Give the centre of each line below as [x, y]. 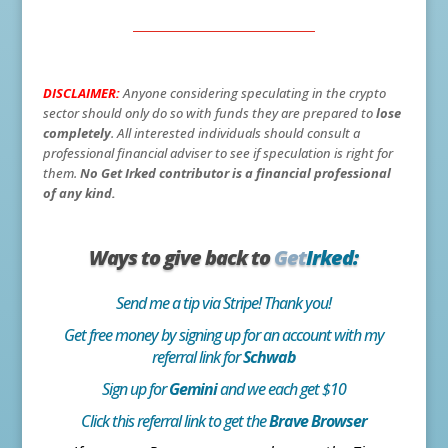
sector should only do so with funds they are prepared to [209, 112]
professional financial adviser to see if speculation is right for [217, 152]
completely [76, 132]
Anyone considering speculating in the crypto [252, 92]
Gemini [192, 388]
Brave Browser [317, 420]
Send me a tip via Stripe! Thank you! [223, 302]
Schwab [269, 356]
